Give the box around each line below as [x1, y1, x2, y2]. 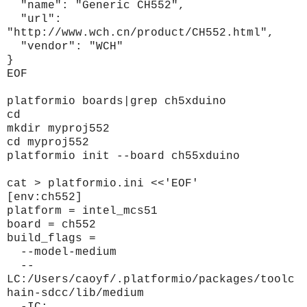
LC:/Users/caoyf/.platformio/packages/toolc [7, 273, 295, 286]
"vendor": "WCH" [7, 40, 123, 53]
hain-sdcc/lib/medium [7, 287, 144, 300]
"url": [7, 13, 62, 26]
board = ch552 [7, 219, 96, 232]
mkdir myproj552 [7, 123, 110, 136]
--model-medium [7, 246, 116, 259]
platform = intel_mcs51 [7, 205, 158, 218]
